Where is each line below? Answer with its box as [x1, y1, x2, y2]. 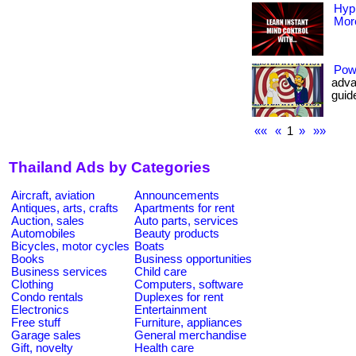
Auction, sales [11, 214, 84, 227]
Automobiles [11, 226, 75, 240]
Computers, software [134, 277, 243, 291]
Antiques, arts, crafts [11, 201, 118, 215]
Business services [11, 265, 107, 278]
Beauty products [134, 226, 219, 240]
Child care [134, 265, 187, 278]
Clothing [11, 277, 53, 291]
